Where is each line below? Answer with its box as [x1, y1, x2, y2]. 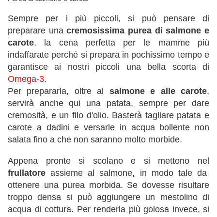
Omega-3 [8, 74, 44, 84]
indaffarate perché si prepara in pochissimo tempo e [8, 50, 209, 60]
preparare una [8, 26, 67, 36]
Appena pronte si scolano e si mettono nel [8, 156, 209, 166]
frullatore [8, 168, 46, 178]
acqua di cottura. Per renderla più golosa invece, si [8, 204, 209, 215]
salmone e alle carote [104, 86, 207, 96]
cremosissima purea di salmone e [66, 26, 210, 36]
